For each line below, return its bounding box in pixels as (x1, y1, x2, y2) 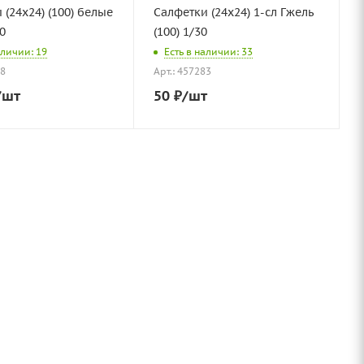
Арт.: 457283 (154, 65, 211, 78)
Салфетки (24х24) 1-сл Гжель (154, 5, 314, 19)
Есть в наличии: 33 (164, 45, 253, 58)
